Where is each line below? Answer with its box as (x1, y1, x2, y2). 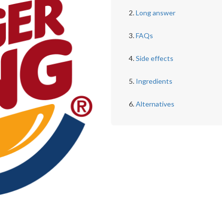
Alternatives (135, 100, 174, 108)
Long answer (135, 8, 175, 17)
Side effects (135, 54, 173, 62)
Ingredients (135, 77, 172, 85)
